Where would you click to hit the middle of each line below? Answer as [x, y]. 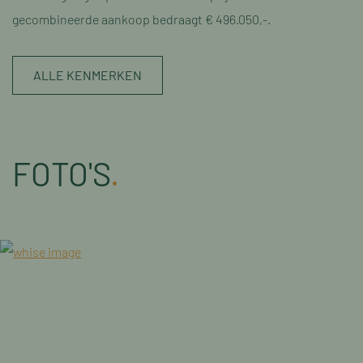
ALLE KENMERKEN [88, 75]
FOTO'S [61, 173]
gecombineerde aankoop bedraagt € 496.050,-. [141, 19]
